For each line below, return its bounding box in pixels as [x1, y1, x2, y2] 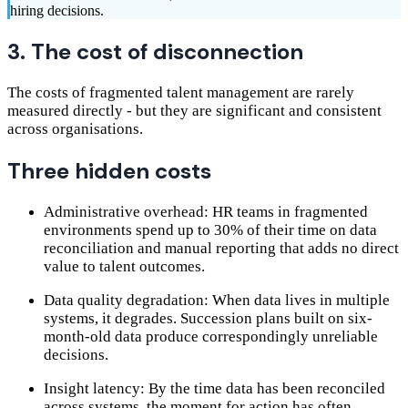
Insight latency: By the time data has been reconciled [44, 380, 385, 398]
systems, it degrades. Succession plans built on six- [44, 310, 372, 328]
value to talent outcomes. [44, 258, 205, 276]
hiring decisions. [10, 3, 104, 19]
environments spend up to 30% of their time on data [44, 221, 377, 240]
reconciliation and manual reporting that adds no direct [44, 240, 399, 258]
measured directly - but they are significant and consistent [7, 102, 382, 120]
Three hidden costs [7, 157, 211, 186]
